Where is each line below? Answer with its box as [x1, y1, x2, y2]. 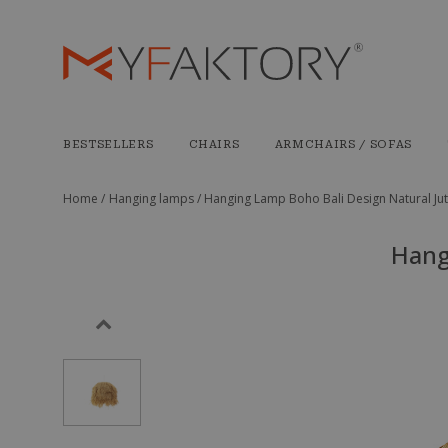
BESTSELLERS [63, 138, 154, 151]
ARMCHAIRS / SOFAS [274, 138, 412, 151]
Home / [63, 190, 105, 207]
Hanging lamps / [109, 190, 204, 207]
